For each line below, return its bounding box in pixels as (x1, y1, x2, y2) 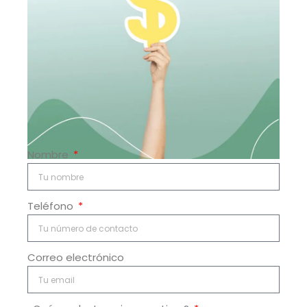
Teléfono (27, 199, 76, 214)
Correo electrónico (27, 250, 124, 265)
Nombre (27, 147, 71, 162)
